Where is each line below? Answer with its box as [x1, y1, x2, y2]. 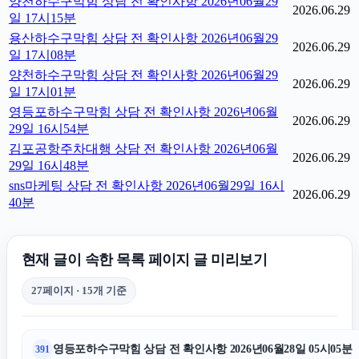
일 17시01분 [9, 85, 76, 99]
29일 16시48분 [9, 159, 89, 172]
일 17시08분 [9, 48, 76, 62]
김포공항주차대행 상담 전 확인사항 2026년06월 [9, 142, 278, 155]
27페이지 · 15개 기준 [31, 284, 127, 296]
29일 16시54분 [9, 122, 89, 135]
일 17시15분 [9, 11, 76, 25]
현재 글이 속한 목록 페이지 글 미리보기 [22, 252, 268, 268]
